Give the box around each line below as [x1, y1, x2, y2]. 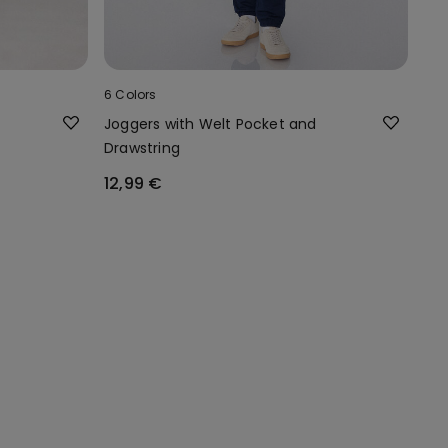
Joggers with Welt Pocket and [104, 113, 317, 134]
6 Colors [104, 85, 157, 103]
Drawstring [104, 137, 180, 158]
